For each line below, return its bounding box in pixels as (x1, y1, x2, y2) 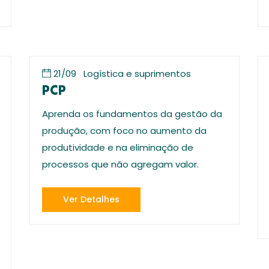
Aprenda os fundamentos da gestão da (42, 107, 222, 120)
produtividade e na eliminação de (42, 141, 193, 154)
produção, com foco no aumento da (42, 124, 207, 137)
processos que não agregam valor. (42, 158, 199, 171)
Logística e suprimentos (83, 67, 191, 80)
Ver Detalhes (63, 193, 119, 205)
